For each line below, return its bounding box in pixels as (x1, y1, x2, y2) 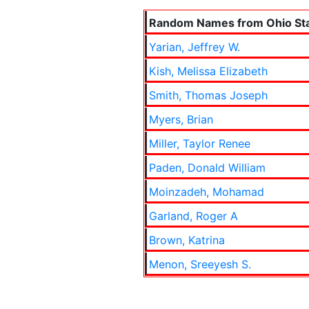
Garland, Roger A (149, 209, 238, 223)
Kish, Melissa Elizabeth (149, 64, 268, 78)
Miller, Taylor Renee (149, 137, 250, 150)
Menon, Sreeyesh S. (149, 257, 251, 271)
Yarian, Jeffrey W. (149, 40, 240, 54)
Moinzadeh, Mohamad (149, 185, 264, 199)
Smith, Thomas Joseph (149, 88, 268, 102)
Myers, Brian (149, 112, 213, 126)
